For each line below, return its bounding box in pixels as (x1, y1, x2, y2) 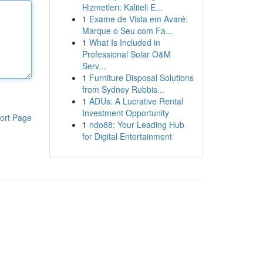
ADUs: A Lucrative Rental (89, 95, 183, 107)
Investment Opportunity (82, 107, 169, 119)
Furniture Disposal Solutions (89, 72, 194, 83)
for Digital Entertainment (82, 130, 172, 142)
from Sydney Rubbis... (82, 83, 164, 95)
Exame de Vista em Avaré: (89, 13, 188, 25)
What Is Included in (89, 36, 160, 48)
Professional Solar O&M (82, 48, 171, 60)
